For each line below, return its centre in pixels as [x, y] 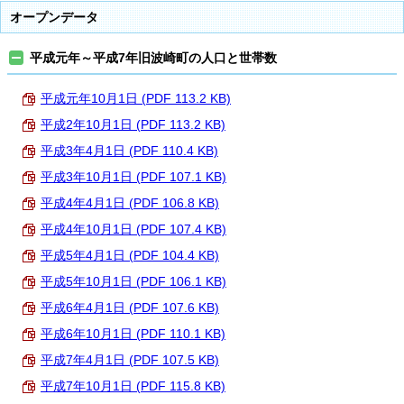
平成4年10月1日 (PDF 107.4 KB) [133, 230]
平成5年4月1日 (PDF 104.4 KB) [130, 256]
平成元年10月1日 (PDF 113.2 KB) [136, 99]
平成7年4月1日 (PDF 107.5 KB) [130, 360]
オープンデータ [54, 18]
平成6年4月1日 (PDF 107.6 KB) [130, 308]
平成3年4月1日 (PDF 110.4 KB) [129, 151]
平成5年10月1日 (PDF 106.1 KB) [133, 282]
